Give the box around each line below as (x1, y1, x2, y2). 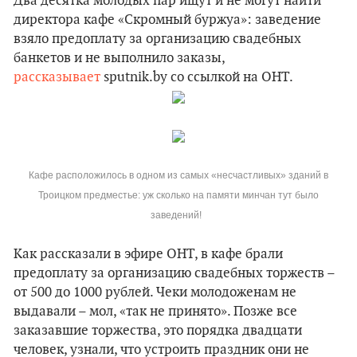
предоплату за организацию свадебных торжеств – (14, 265, 335, 281)
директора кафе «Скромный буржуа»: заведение (14, 12, 321, 28)
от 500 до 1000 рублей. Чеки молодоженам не (14, 284, 296, 300)
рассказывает (14, 69, 100, 85)
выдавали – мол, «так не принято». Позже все (14, 304, 297, 320)
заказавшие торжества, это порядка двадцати (14, 323, 302, 339)
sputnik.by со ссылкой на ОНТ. (100, 69, 293, 85)
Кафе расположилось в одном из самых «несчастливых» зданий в (29, 170, 328, 181)
